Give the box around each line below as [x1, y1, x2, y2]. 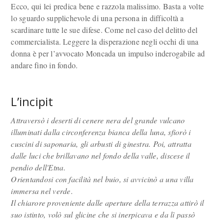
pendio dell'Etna [11, 162, 64, 172]
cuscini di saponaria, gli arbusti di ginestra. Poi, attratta [11, 138, 192, 149]
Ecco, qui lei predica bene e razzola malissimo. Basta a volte [11, 1, 204, 11]
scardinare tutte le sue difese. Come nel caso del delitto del [11, 25, 198, 35]
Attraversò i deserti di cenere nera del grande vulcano [11, 115, 185, 125]
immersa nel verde [11, 186, 71, 196]
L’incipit [11, 93, 54, 110]
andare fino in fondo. [11, 60, 78, 70]
